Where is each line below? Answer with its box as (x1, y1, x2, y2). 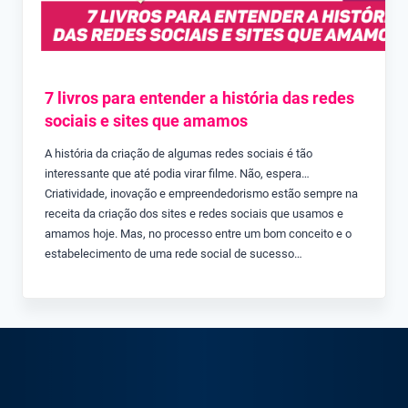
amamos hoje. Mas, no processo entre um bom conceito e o (45, 227, 352, 241)
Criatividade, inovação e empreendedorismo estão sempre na (45, 187, 358, 201)
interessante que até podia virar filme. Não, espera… (45, 167, 315, 181)
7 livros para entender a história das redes (45, 88, 354, 108)
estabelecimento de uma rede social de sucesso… (45, 247, 302, 261)
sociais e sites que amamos (45, 111, 248, 131)
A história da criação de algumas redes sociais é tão (45, 147, 312, 161)
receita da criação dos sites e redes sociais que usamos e (45, 207, 343, 221)
